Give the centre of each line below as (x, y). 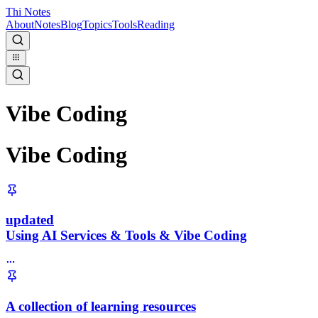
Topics (97, 24)
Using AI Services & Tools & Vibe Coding (126, 236)
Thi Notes (28, 12)
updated (30, 220)
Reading (156, 24)
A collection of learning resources (101, 306)
